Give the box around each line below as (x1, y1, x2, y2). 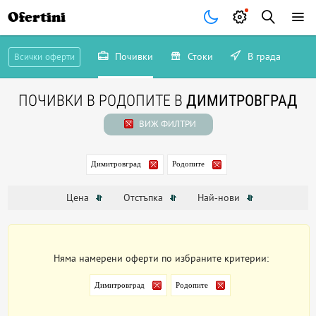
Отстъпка (123, 192, 166, 204)
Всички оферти (13, 51, 75, 62)
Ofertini (8, 9, 66, 25)
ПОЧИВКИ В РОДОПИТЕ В (18, 92, 186, 109)
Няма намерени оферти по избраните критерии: (54, 253, 270, 265)
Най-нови (197, 192, 243, 204)
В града (244, 51, 281, 62)
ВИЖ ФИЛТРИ (136, 119, 196, 129)
